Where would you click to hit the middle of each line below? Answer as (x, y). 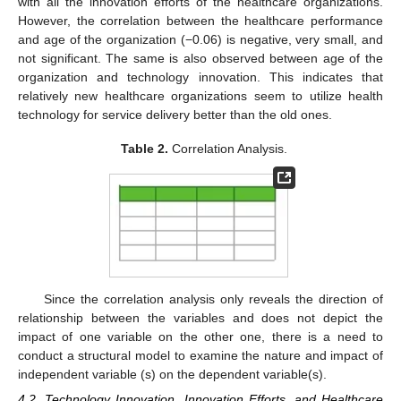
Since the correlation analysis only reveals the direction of (213, 299)
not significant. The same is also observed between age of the (200, 59)
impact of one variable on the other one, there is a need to (200, 337)
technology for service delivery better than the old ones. (175, 115)
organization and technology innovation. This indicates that (200, 77)
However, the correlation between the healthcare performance (200, 21)
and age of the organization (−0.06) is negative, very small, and (200, 40)
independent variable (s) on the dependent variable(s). (172, 375)
